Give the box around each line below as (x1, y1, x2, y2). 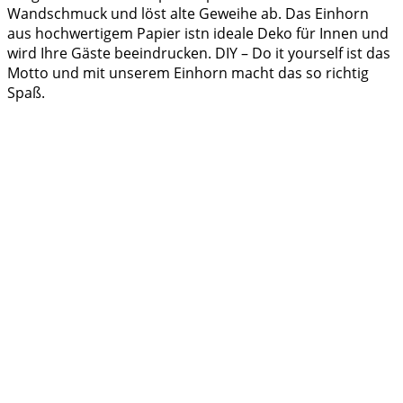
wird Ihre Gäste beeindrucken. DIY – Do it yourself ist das (7, 43, 390, 64)
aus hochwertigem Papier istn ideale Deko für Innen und (7, 23, 389, 44)
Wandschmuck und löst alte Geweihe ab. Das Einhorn (7, 4, 369, 24)
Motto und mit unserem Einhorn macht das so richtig (7, 63, 369, 84)
